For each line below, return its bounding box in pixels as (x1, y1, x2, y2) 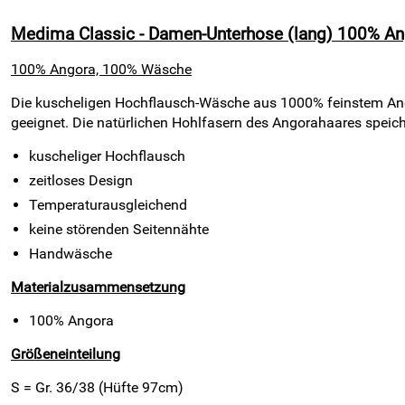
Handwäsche (29, 245, 112, 262)
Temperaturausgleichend (29, 196, 187, 213)
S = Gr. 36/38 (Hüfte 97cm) (11, 379, 184, 396)
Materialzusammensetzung (11, 278, 185, 296)
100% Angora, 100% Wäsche (11, 61, 192, 78)
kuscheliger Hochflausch (29, 147, 185, 165)
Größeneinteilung (11, 345, 120, 363)
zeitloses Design (29, 172, 133, 189)
